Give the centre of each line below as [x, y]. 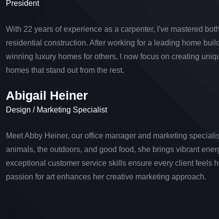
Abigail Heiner [47, 96]
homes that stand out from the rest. [65, 70]
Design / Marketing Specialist [56, 110]
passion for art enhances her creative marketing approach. [106, 177]
